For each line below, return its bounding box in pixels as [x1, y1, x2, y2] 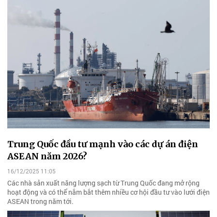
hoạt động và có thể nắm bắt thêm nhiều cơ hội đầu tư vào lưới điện [7, 187, 210, 197]
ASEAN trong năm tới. [7, 196, 74, 206]
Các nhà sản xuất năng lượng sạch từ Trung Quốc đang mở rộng [7, 178, 200, 187]
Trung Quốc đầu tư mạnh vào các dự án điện [7, 138, 198, 150]
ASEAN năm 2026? [7, 150, 87, 162]
